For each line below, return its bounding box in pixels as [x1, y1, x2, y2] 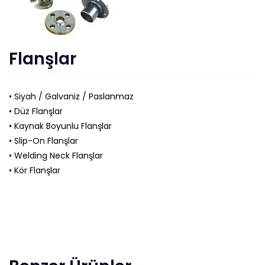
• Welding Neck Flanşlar [9, 150, 103, 161]
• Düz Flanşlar [9, 105, 63, 117]
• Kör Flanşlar [9, 164, 60, 176]
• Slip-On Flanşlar [9, 135, 78, 147]
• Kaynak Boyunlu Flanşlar [9, 120, 112, 132]
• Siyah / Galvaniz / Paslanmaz [9, 91, 134, 102]
